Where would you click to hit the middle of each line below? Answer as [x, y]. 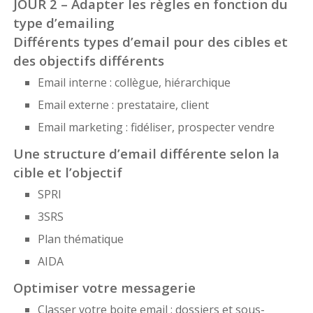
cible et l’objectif [67, 173]
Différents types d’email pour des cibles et [150, 42]
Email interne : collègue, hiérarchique [134, 83]
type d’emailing [64, 23]
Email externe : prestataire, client [123, 105]
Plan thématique [80, 239]
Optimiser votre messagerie [104, 288]
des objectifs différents [88, 61]
